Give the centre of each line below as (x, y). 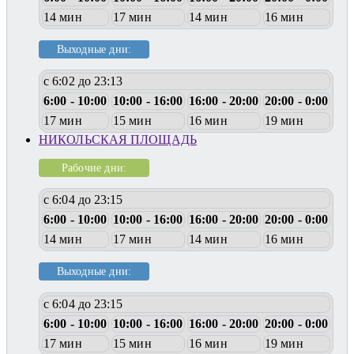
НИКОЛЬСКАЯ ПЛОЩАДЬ (118, 140)
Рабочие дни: (94, 167)
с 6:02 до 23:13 (83, 81)
